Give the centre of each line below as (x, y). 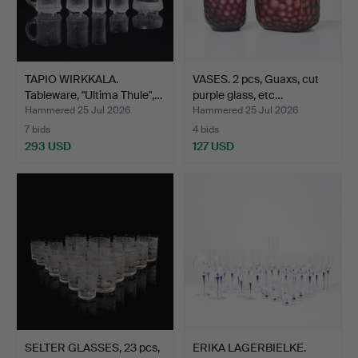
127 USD (213, 146)
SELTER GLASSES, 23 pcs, (92, 347)
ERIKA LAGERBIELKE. (249, 347)
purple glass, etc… (238, 95)
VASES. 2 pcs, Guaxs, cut (256, 79)
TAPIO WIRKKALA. (72, 79)
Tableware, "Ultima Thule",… (93, 95)
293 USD (48, 146)
